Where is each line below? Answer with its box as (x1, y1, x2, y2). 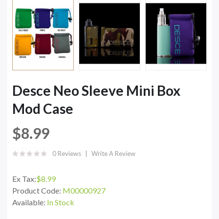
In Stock (47, 197, 74, 207)
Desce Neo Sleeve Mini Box (12, 82, 180, 99)
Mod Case (12, 100, 73, 117)
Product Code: (12, 185, 63, 195)
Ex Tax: (12, 174, 36, 183)
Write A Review (91, 149, 135, 157)
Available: (12, 197, 47, 207)
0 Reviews (52, 149, 81, 157)
